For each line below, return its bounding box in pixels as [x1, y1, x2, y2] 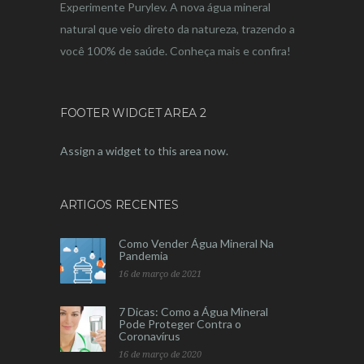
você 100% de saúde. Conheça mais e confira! [60, 44, 291, 58]
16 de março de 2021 [119, 269, 201, 279]
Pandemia [119, 249, 168, 262]
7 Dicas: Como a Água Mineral [119, 305, 268, 318]
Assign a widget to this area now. [60, 144, 228, 158]
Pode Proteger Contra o [119, 317, 241, 331]
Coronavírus [119, 329, 180, 343]
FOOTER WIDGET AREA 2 [60, 106, 206, 120]
